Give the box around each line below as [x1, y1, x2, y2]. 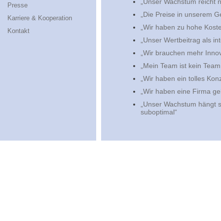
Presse [7, 1, 28, 9]
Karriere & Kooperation [7, 14, 72, 22]
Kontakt [7, 27, 30, 35]
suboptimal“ [141, 108, 177, 116]
